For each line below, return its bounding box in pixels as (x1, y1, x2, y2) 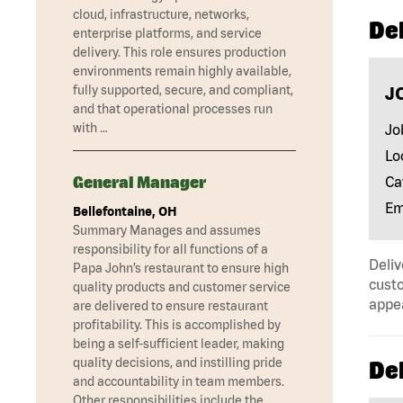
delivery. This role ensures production (73, 45, 286, 60)
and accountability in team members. (73, 374, 284, 390)
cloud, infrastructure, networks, (73, 7, 249, 22)
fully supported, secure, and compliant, (73, 83, 293, 98)
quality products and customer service (73, 280, 291, 295)
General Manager (73, 173, 206, 193)
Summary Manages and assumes (73, 223, 261, 238)
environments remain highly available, (73, 64, 291, 79)
